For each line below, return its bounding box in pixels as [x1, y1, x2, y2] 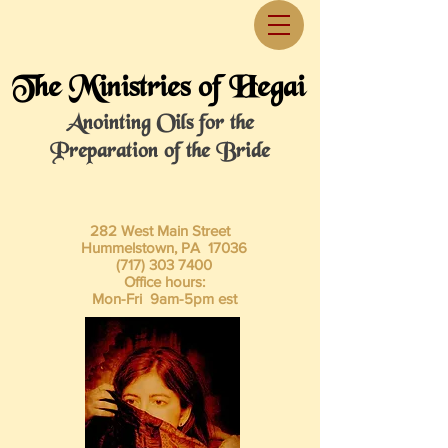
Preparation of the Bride [49, 139, 270, 166]
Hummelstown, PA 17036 [73, 239, 247, 256]
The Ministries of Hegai [12, 70, 305, 109]
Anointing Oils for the [65, 111, 254, 138]
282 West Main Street [90, 222, 230, 239]
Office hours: [115, 273, 205, 290]
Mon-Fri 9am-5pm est [83, 290, 237, 307]
